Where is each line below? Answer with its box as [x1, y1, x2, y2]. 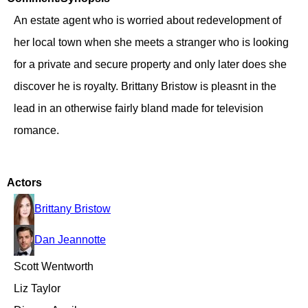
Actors [7, 177, 42, 188]
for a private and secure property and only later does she [14, 58, 287, 70]
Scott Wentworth [14, 261, 93, 272]
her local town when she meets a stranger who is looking [14, 36, 289, 48]
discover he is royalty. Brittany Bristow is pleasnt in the [14, 80, 276, 92]
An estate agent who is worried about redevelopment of [14, 14, 281, 26]
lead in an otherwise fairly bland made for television [14, 102, 263, 114]
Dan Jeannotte [34, 233, 106, 245]
